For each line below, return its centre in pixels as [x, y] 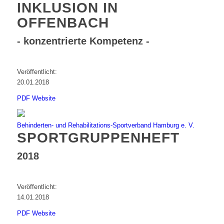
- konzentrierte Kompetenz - [83, 41]
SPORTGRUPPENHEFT [98, 137]
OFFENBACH [63, 22]
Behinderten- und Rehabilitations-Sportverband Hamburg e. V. [105, 125]
